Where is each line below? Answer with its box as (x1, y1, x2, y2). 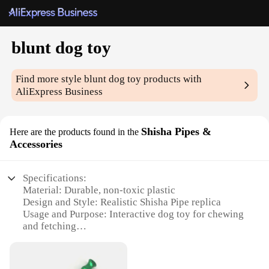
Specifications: (23, 172, 87, 184)
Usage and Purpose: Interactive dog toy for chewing (23, 208, 244, 220)
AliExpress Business (16, 86, 103, 98)
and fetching (23, 220, 77, 232)
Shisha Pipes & (141, 125, 211, 138)
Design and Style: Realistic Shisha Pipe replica (23, 196, 222, 208)
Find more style (16, 73, 85, 85)
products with (141, 73, 202, 85)
